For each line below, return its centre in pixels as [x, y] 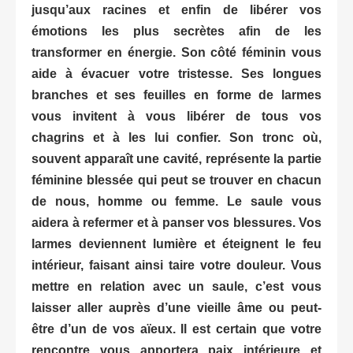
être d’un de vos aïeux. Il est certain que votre [176, 329]
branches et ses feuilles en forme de [156, 95]
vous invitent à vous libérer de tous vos [176, 116]
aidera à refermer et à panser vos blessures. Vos [176, 222]
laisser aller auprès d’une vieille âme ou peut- [176, 307]
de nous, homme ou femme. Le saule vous [176, 201]
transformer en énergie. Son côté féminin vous [176, 52]
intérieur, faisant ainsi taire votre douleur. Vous [176, 265]
